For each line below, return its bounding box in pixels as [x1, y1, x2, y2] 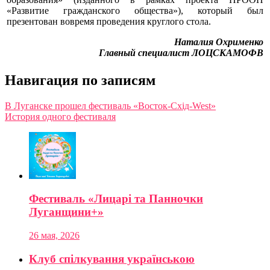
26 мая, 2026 [29, 230, 80, 240]
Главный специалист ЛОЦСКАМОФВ [99, 47, 263, 58]
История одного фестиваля [5, 111, 116, 122]
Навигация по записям [5, 72, 155, 88]
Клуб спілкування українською [29, 252, 195, 265]
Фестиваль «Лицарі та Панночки [29, 192, 203, 206]
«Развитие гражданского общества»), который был [7, 5, 263, 16]
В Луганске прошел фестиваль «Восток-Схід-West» [5, 100, 216, 111]
